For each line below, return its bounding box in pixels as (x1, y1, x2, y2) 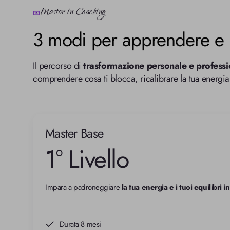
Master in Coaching (40, 5, 106, 21)
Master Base (45, 124, 104, 142)
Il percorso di (33, 59, 84, 72)
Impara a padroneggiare (45, 181, 122, 193)
